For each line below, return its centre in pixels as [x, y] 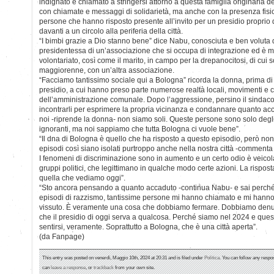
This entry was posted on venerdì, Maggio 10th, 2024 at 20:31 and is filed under [123, 257]
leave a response [68, 267]
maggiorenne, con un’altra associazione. [107, 70]
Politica [212, 257]
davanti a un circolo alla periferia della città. [111, 31]
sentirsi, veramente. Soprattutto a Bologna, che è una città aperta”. [148, 227]
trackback [104, 267]
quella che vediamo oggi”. [82, 178]
